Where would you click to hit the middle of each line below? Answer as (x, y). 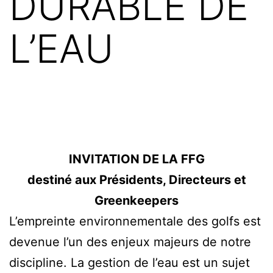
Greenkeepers (136, 200)
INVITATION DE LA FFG (136, 159)
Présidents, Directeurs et (172, 179)
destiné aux (63, 179)
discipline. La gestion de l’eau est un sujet (129, 262)
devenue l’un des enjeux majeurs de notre (130, 242)
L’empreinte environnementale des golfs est (135, 221)
